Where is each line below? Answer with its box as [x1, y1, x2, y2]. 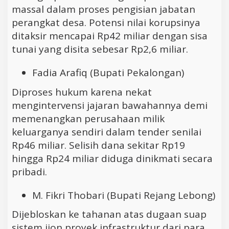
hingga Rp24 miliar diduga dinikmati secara [12, 151, 213, 165]
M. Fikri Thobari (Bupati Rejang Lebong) [32, 188, 215, 202]
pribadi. [12, 165, 47, 178]
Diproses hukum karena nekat [12, 85, 152, 99]
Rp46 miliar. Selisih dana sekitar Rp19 [12, 138, 185, 152]
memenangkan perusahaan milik [12, 111, 165, 125]
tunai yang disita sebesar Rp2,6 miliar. [12, 42, 188, 56]
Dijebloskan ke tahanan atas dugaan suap [12, 208, 207, 221]
